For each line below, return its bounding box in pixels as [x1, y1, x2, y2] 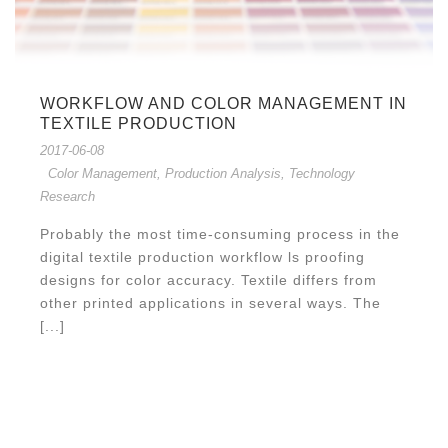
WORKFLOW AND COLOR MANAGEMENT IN [40, 94, 407, 112]
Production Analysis [165, 165, 281, 181]
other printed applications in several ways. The [40, 294, 381, 311]
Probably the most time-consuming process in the [40, 225, 400, 242]
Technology [289, 165, 355, 181]
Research [40, 188, 95, 204]
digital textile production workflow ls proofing [40, 248, 365, 265]
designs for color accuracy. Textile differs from [40, 271, 377, 288]
